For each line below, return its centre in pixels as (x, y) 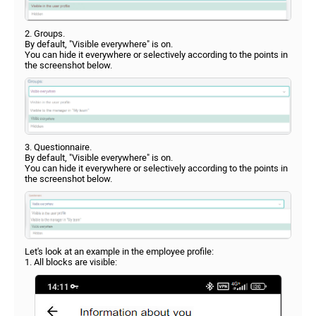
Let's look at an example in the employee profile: (119, 252)
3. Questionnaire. (58, 147)
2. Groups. (45, 34)
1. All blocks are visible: (71, 262)
